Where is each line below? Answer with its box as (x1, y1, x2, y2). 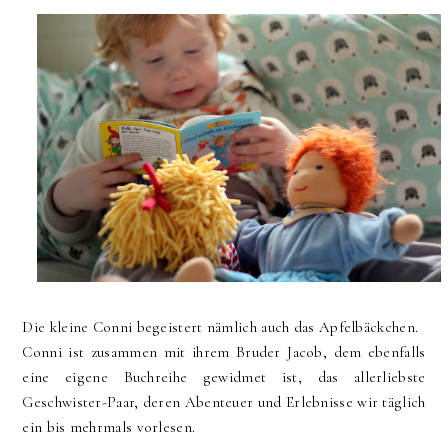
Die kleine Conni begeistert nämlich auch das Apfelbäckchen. (22, 318, 419, 337)
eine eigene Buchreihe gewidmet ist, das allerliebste (22, 368, 426, 387)
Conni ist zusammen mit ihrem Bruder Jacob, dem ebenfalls (22, 343, 426, 362)
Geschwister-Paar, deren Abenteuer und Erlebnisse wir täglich (22, 393, 426, 412)
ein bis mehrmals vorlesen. (22, 418, 196, 437)
